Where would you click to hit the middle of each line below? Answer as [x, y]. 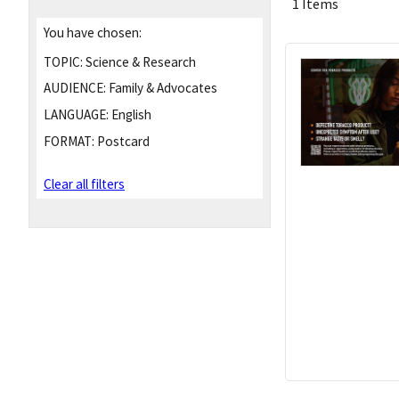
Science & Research [139, 61]
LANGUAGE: [76, 115]
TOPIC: [63, 61]
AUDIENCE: [75, 88]
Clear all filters [84, 184]
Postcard [122, 141]
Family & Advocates [162, 88]
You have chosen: [93, 32]
